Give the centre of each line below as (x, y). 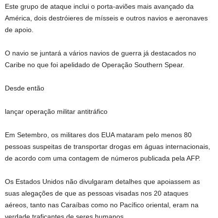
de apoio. (19, 30)
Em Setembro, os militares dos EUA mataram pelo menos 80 (98, 135)
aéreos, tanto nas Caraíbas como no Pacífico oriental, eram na (102, 205)
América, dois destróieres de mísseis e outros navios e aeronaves (106, 18)
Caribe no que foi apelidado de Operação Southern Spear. (95, 65)
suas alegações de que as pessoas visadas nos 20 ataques (97, 193)
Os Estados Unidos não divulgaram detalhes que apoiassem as (102, 182)
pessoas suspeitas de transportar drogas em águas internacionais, (108, 146)
